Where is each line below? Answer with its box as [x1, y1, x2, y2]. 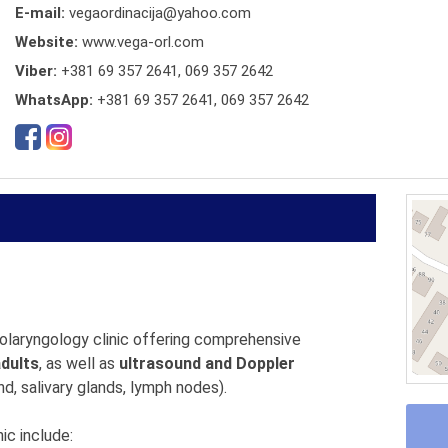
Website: [15, 33, 82, 51]
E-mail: [15, 4, 69, 22]
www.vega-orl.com [82, 33, 204, 51]
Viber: [15, 62, 61, 80]
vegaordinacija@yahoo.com [69, 4, 251, 22]
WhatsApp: [15, 91, 97, 109]
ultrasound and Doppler [119, 354, 295, 373]
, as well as [39, 354, 119, 373]
